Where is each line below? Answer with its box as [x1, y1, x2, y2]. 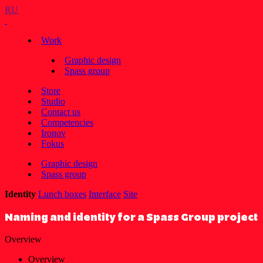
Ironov [41, 128, 66, 138]
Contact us [41, 107, 80, 117]
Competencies [41, 117, 93, 127]
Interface [89, 189, 121, 199]
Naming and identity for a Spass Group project [5, 210, 258, 224]
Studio [41, 96, 65, 106]
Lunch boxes [38, 189, 86, 199]
